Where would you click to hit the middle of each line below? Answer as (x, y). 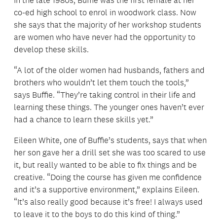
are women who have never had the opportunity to (105, 37)
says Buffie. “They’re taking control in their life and (105, 95)
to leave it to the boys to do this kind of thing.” (97, 214)
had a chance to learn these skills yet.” (84, 120)
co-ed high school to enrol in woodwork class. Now (105, 13)
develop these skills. (51, 50)
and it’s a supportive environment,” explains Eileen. (107, 190)
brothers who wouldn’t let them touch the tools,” (101, 83)
